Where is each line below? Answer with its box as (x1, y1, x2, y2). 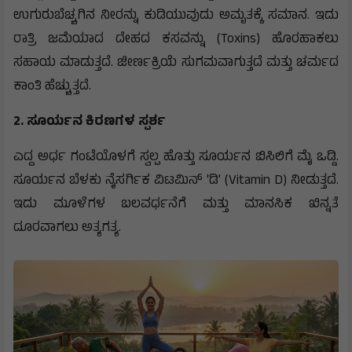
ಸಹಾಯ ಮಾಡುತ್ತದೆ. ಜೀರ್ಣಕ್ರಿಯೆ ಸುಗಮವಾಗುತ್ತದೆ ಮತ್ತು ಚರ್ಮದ (13, 53, 339, 75)
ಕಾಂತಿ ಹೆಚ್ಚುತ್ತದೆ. (13, 76, 91, 99)
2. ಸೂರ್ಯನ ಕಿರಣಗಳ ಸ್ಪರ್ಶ (13, 112, 166, 134)
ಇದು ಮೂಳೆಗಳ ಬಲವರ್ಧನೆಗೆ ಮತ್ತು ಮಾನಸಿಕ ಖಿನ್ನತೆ (13, 194, 339, 217)
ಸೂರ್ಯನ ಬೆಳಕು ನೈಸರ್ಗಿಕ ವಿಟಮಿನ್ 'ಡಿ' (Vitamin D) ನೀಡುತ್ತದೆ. (13, 170, 339, 193)
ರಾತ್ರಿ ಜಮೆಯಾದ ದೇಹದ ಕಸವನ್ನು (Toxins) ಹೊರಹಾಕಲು (13, 29, 339, 52)
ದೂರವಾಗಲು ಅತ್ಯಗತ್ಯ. (13, 218, 121, 240)
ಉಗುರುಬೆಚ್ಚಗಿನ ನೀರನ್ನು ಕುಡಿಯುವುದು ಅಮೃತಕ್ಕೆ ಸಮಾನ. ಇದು (13, 5, 339, 28)
